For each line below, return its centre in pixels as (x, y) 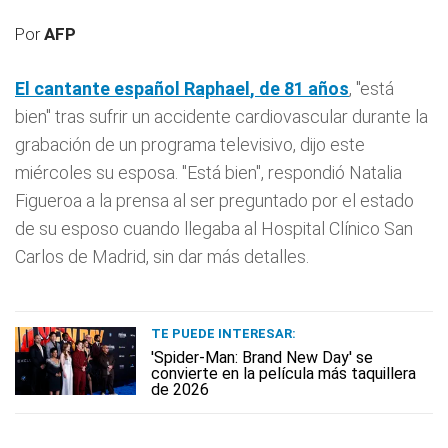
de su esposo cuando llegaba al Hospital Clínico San (214, 228)
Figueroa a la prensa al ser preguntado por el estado (214, 200)
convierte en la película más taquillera (283, 373)
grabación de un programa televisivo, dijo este (190, 144)
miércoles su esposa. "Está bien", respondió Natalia (208, 172)
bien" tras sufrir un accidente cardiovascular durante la (221, 116)
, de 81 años (299, 88)
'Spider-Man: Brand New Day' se (262, 357)
